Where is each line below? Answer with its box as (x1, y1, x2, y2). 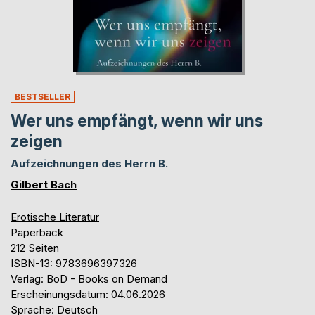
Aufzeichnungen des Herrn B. (11, 157, 168, 171)
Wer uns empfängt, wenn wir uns (11, 111, 263, 131)
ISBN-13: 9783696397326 (11, 257, 137, 271)
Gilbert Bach (11, 178, 77, 192)
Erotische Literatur (11, 210, 99, 224)
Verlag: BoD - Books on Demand (11, 272, 167, 286)
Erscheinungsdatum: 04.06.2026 (11, 288, 165, 302)
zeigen (11, 131, 63, 152)
